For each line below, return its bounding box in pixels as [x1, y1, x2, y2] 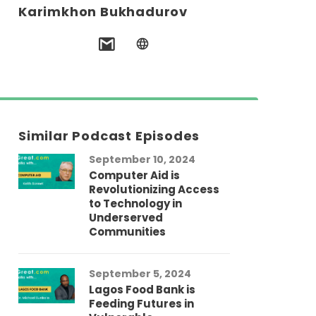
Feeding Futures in [89, 296, 194, 312]
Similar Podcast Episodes [18, 127, 200, 145]
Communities [89, 224, 166, 240]
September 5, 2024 [89, 267, 191, 281]
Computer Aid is [89, 168, 180, 183]
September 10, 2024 [89, 152, 195, 167]
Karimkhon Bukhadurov [18, 3, 188, 21]
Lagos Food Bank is [89, 282, 195, 298]
